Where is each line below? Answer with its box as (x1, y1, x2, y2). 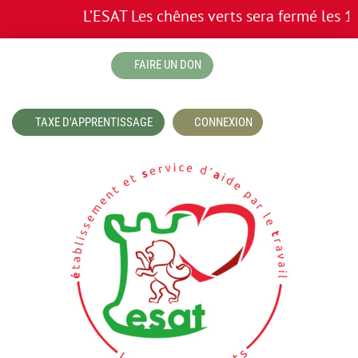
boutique (18, 52, 86, 73)
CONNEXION (194, 114, 253, 129)
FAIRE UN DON (134, 58, 201, 72)
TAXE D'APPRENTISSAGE (35, 114, 153, 129)
